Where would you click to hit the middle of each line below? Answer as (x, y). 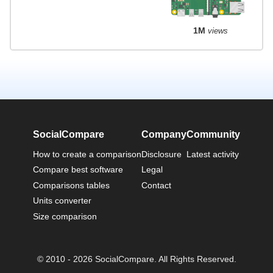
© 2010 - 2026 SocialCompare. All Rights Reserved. (136, 259)
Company (164, 135)
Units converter (62, 201)
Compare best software (78, 170)
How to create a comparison (87, 154)
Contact (156, 185)
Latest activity (213, 154)
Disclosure (161, 154)
